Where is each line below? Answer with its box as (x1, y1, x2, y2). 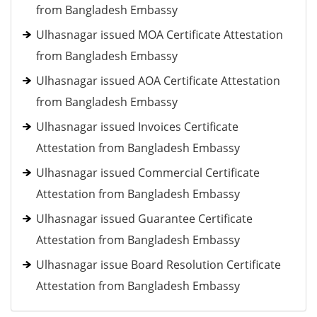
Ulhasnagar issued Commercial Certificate (36, 165, 260, 180)
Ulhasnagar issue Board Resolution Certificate (36, 257, 281, 272)
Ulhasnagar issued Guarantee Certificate (36, 211, 253, 226)
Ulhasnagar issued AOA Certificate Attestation (36, 73, 280, 88)
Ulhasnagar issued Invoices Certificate (36, 119, 238, 134)
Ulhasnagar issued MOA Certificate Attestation (36, 27, 283, 42)
